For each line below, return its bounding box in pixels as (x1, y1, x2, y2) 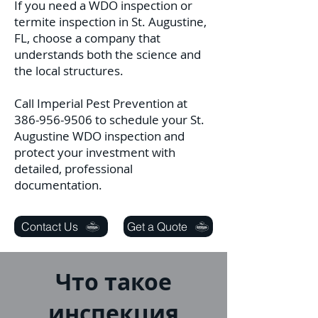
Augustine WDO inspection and (14, 128, 185, 144)
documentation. (14, 177, 102, 193)
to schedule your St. (92, 111, 204, 128)
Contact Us (21, 219, 78, 234)
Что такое (55, 266, 172, 297)
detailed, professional (14, 160, 133, 177)
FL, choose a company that (14, 30, 160, 46)
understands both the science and (14, 46, 201, 62)
